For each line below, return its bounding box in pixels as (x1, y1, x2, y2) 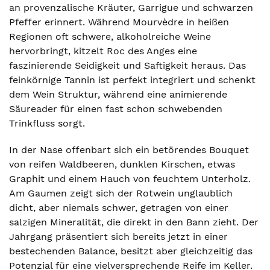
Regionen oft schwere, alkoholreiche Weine (9, 31, 211, 42)
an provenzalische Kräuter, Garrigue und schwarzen (9, 2, 253, 13)
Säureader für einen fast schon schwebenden (9, 103, 222, 115)
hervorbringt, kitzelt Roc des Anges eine (9, 45, 197, 57)
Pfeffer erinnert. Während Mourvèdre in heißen (9, 16, 229, 28)
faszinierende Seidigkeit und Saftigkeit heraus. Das (9, 60, 246, 71)
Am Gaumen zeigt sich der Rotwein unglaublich (9, 187, 233, 199)
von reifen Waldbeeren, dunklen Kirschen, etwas (9, 159, 235, 170)
